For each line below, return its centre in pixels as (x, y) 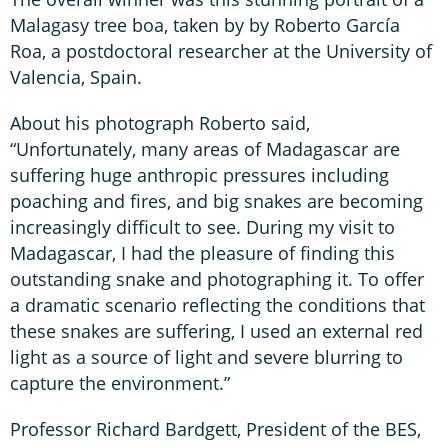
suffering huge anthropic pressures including (199, 174)
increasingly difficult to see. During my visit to (202, 226)
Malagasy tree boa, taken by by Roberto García (205, 24)
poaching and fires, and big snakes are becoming (216, 200)
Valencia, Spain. (76, 76)
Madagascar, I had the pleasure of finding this (202, 252)
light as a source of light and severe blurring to (206, 356)
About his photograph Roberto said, (160, 122)
